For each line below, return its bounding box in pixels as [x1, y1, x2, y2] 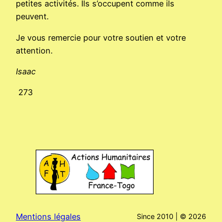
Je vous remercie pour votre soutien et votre [16, 32, 186, 43]
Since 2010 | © [137, 212, 188, 221]
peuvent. [16, 11, 49, 22]
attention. [16, 45, 53, 55]
